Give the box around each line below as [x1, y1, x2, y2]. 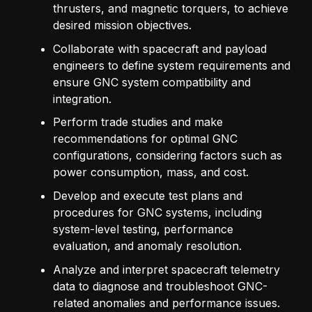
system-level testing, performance [53, 222, 233, 237]
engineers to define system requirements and [53, 58, 290, 72]
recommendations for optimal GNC [53, 132, 237, 146]
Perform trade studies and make [53, 115, 223, 130]
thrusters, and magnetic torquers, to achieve [53, 1, 288, 16]
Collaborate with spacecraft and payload [53, 41, 267, 56]
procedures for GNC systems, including [53, 205, 262, 220]
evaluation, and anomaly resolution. [53, 239, 242, 253]
